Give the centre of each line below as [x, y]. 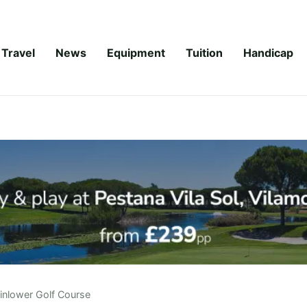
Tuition [204, 52]
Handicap [268, 52]
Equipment [136, 52]
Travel [18, 52]
